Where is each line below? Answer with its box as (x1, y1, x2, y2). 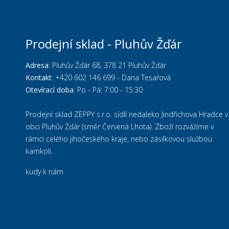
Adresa (26, 60, 49, 70)
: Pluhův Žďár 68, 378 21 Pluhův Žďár (49, 60, 166, 70)
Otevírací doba (26, 85, 74, 95)
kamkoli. (26, 146, 53, 156)
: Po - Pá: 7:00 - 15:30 (74, 85, 143, 95)
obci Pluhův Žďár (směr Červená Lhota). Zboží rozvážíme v (26, 122, 214, 131)
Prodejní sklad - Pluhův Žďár (26, 36, 182, 52)
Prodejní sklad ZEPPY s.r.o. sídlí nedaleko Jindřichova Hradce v (26, 109, 228, 119)
